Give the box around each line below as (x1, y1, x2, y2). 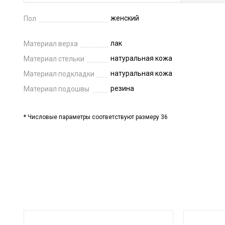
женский (110, 14, 140, 22)
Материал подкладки (24, 70, 94, 78)
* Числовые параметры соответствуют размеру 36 (24, 114, 168, 121)
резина (110, 84, 135, 92)
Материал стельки (24, 55, 84, 63)
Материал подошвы (24, 85, 89, 93)
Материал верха (24, 40, 78, 48)
